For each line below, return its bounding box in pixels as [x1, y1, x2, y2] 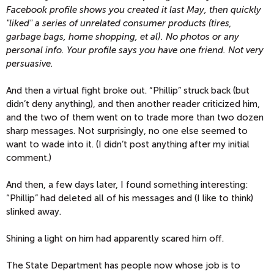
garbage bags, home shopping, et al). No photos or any [6, 31, 239, 43]
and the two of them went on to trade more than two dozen [6, 112, 264, 124]
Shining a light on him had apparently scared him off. [6, 233, 224, 245]
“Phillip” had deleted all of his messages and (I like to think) [6, 193, 253, 204]
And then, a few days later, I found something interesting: [6, 179, 248, 191]
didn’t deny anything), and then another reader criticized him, [6, 98, 260, 110]
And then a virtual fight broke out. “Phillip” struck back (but [6, 85, 250, 97]
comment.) [6, 152, 51, 164]
